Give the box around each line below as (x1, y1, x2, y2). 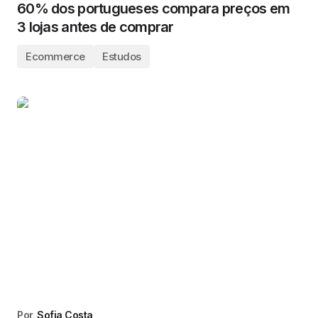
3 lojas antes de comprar (17, 18, 174, 35)
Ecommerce (26, 50, 85, 63)
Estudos (102, 50, 141, 63)
